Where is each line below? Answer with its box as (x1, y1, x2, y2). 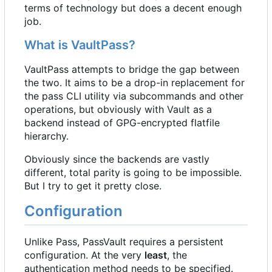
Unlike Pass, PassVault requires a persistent (24, 235, 223, 248)
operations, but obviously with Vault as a (24, 103, 212, 115)
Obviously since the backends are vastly (24, 152, 209, 165)
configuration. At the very (24, 248, 144, 261)
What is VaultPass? (24, 37, 135, 52)
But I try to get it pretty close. (24, 179, 161, 192)
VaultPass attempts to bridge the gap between (24, 63, 239, 75)
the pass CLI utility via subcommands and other (24, 89, 243, 102)
